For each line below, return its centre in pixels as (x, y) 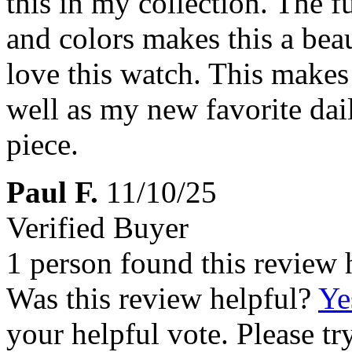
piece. (42, 145)
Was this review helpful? (162, 299)
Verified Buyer (97, 228)
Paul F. (52, 192)
